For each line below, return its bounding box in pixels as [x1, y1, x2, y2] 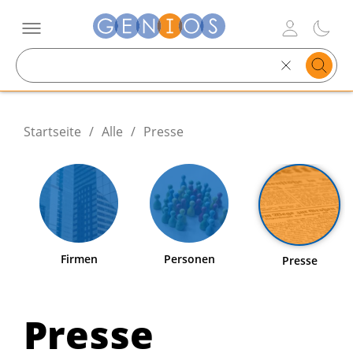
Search [176, 65, 217, 83]
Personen [163, 251, 215, 266]
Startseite [24, 123, 81, 140]
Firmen [60, 251, 98, 266]
